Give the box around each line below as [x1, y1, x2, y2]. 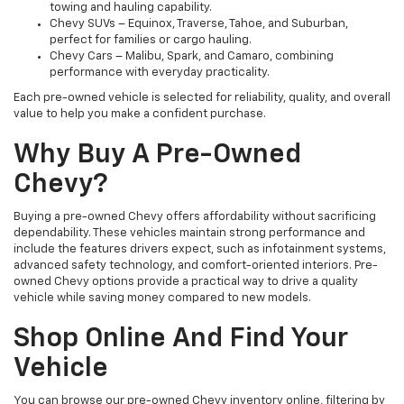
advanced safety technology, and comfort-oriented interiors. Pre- [14, 259, 378, 271]
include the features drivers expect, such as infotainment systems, [14, 243, 386, 255]
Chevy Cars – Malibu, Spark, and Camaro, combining [50, 50, 334, 62]
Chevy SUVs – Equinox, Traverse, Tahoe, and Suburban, [50, 17, 348, 30]
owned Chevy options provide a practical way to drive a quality [14, 275, 358, 288]
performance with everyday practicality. [50, 66, 270, 78]
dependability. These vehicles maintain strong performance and [14, 226, 365, 239]
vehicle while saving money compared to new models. [14, 291, 311, 304]
